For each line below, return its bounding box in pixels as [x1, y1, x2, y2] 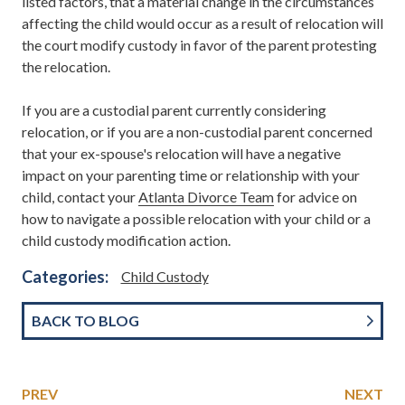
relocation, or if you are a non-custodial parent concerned [22, 122, 372, 140]
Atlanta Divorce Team [138, 187, 274, 205]
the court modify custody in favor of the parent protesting [22, 35, 377, 53]
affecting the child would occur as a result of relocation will [22, 14, 383, 32]
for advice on [274, 187, 357, 205]
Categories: [22, 266, 108, 287]
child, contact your [22, 187, 138, 205]
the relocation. [22, 57, 110, 75]
